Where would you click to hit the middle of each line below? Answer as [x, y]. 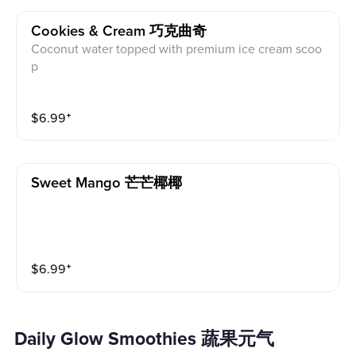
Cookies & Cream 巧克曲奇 [119, 32]
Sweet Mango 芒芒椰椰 [107, 183]
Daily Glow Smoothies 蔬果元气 [151, 339]
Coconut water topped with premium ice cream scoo [177, 50]
